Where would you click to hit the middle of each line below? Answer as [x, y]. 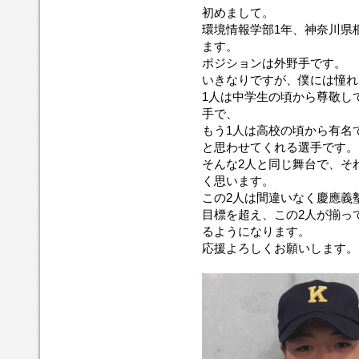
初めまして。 [238, 13]
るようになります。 [256, 232]
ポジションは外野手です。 [274, 63]
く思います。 [238, 181]
